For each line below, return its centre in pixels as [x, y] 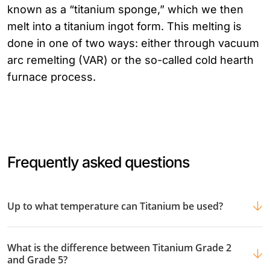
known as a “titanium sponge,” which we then [125, 10]
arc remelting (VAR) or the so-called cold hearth [130, 60]
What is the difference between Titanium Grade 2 [119, 248]
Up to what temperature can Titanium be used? [115, 206]
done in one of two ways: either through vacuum [133, 43]
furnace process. [52, 77]
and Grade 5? [37, 260]
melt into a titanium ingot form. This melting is [124, 27]
